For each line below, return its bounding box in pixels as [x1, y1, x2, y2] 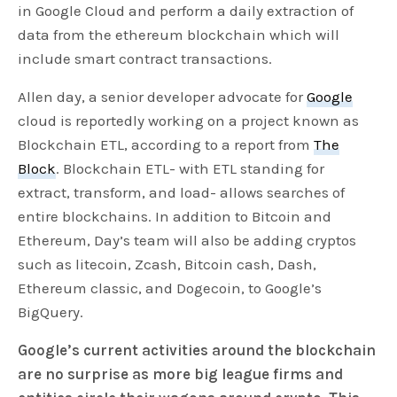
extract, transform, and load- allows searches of [18, 183, 346, 202]
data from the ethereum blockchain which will [18, 26, 340, 44]
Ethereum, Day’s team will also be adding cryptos [18, 231, 357, 250]
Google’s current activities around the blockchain [18, 341, 377, 360]
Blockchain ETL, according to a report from [18, 136, 315, 154]
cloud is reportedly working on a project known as [18, 112, 360, 130]
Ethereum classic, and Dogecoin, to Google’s [18, 279, 323, 298]
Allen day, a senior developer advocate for [18, 88, 307, 106]
